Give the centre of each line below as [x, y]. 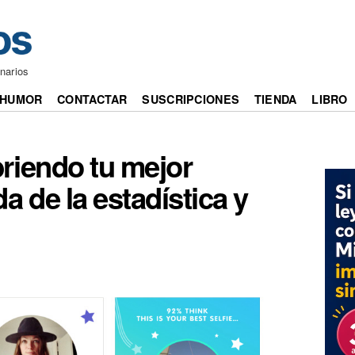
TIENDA [275, 99]
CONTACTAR [92, 99]
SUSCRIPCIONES [191, 99]
